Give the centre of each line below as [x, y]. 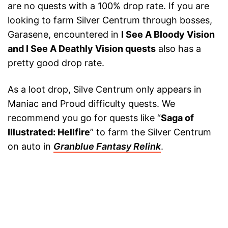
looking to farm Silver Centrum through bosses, [110, 20]
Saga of [177, 118]
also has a [178, 49]
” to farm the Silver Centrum [151, 132]
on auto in [31, 147]
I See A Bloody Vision [168, 35]
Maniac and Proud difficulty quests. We [91, 104]
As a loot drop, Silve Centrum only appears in [105, 90]
